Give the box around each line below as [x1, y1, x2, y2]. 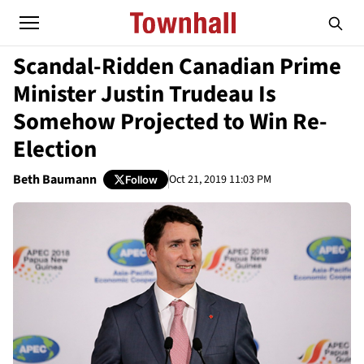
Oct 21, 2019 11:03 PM [169, 171, 271, 188]
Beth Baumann [13, 171, 97, 188]
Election [13, 133, 97, 166]
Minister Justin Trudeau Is [13, 78, 276, 110]
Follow [125, 172, 158, 186]
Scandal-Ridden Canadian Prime [13, 50, 341, 83]
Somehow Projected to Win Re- [13, 106, 327, 138]
